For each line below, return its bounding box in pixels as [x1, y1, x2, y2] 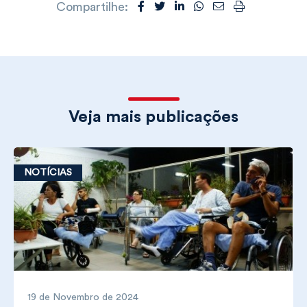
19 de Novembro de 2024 [27, 292, 138, 302]
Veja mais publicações [69, 108, 238, 125]
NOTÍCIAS [24, 167, 72, 177]
